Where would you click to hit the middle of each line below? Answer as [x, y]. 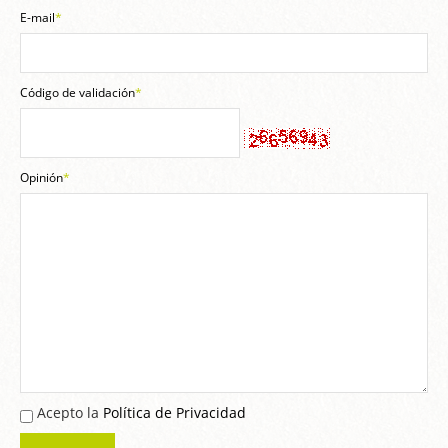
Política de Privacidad [174, 413]
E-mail [37, 18]
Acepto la [68, 413]
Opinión [41, 178]
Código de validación [77, 93]
